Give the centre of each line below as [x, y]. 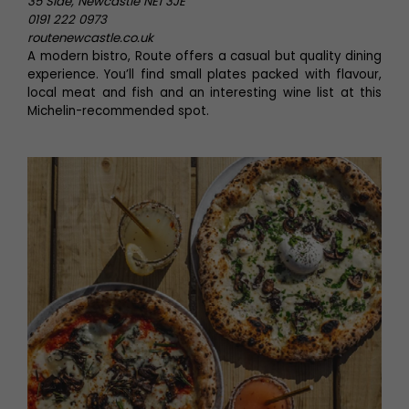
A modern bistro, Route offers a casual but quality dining [204, 56]
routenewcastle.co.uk [90, 38]
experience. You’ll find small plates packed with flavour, [204, 74]
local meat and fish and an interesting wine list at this [204, 93]
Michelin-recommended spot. [118, 111]
